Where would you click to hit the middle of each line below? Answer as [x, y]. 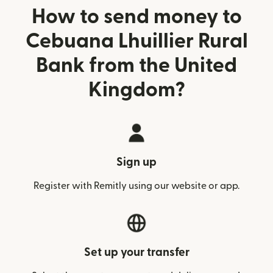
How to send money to [136, 17]
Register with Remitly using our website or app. [136, 186]
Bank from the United [136, 66]
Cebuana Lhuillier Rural [136, 41]
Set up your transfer [136, 253]
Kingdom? [136, 90]
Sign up [136, 162]
